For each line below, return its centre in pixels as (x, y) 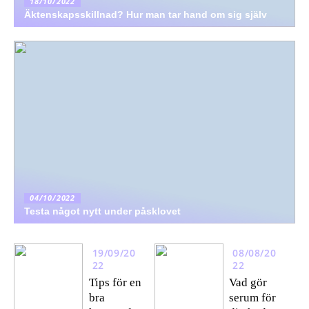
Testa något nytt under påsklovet (102, 211)
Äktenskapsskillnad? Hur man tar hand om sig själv (146, 14)
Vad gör (248, 282)
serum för (253, 297)
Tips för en (115, 282)
